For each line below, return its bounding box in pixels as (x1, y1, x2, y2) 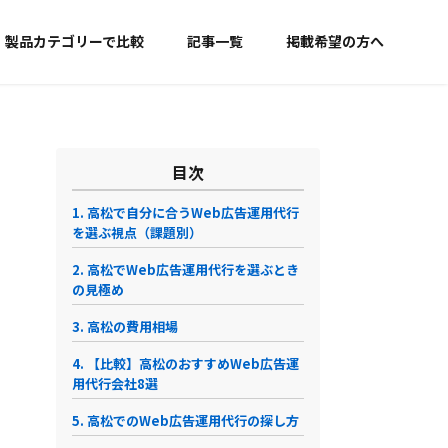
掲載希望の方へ (286, 31, 384, 51)
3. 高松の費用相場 (72, 317, 178, 337)
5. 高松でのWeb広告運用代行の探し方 (72, 411, 299, 431)
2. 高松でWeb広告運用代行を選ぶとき (72, 260, 299, 280)
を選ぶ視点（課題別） (72, 223, 202, 243)
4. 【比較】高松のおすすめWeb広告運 (72, 354, 299, 374)
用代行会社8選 (72, 374, 158, 394)
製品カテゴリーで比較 (5, 31, 144, 51)
